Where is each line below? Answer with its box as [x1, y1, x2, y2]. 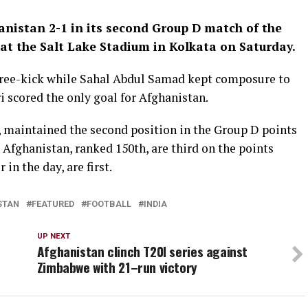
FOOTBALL [87, 199, 131, 209]
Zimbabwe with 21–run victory [36, 257, 197, 277]
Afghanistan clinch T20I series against [36, 241, 248, 261]
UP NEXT [36, 232, 70, 241]
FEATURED [32, 199, 74, 209]
